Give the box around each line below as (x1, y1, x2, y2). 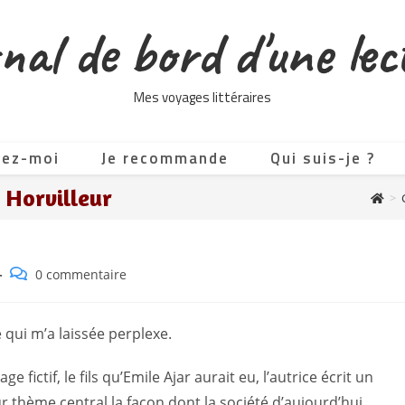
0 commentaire (35, 266, 127, 283)
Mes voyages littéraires (134, 87, 271, 108)
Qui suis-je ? (270, 146, 375, 170)
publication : (9, 322, 85, 339)
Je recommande (101, 146, 229, 170)
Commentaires (9, 265, 98, 282)
